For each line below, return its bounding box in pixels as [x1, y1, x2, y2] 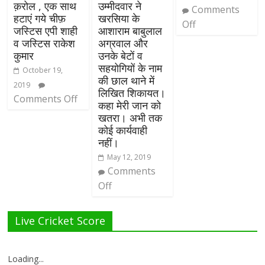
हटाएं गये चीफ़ [14, 11, 66, 25]
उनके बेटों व [98, 48, 143, 63]
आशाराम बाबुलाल [98, 23, 162, 38]
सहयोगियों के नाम [98, 60, 162, 75]
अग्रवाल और [98, 35, 148, 50]
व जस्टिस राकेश [14, 35, 76, 50]
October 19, [22, 64, 63, 75]
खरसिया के [98, 11, 140, 25]
